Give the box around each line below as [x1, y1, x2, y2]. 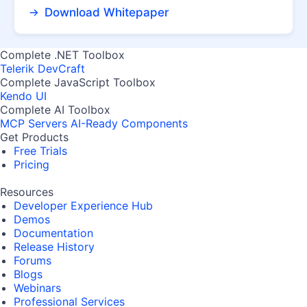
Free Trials [14, 144, 67, 158]
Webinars [14, 281, 61, 295]
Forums [14, 254, 51, 268]
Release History [14, 240, 95, 254]
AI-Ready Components [71, 116, 188, 131]
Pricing [14, 158, 49, 172]
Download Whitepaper [40, 5, 169, 20]
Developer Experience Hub [14, 199, 153, 213]
